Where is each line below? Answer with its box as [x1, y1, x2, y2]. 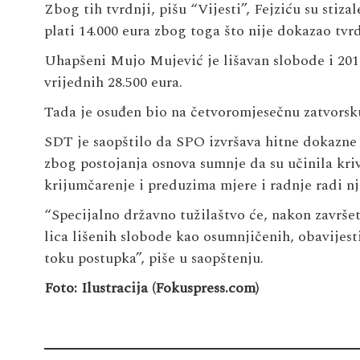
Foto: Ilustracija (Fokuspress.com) [43, 276, 259, 299]
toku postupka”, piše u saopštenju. [43, 247, 264, 269]
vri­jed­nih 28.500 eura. [43, 71, 182, 93]
